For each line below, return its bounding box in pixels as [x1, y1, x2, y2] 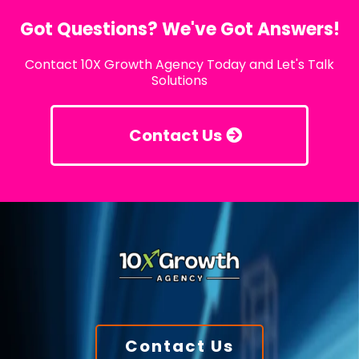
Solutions [151, 71, 208, 90]
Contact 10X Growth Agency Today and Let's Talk [25, 55, 334, 74]
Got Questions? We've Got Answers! [19, 17, 340, 42]
